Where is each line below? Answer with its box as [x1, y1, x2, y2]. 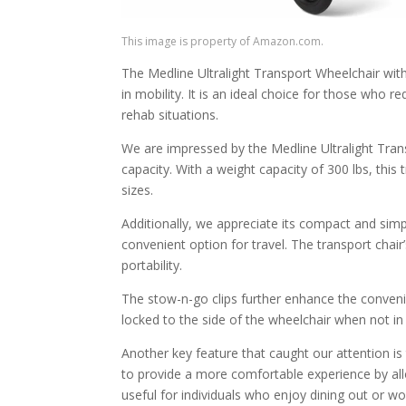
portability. [121, 256, 183, 274]
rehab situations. [121, 105, 219, 123]
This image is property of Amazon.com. [121, 33, 324, 49]
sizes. [121, 180, 154, 198]
